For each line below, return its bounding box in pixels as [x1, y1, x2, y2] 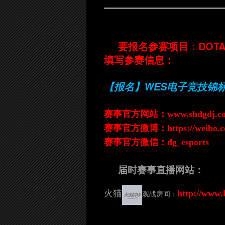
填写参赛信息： [104, 52, 174, 67]
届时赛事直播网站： [118, 165, 204, 175]
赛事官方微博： [104, 123, 167, 133]
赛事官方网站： [104, 109, 167, 119]
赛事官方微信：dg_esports [104, 137, 209, 147]
